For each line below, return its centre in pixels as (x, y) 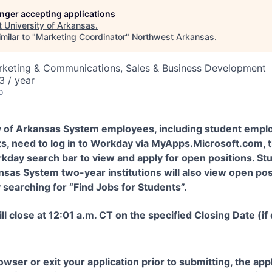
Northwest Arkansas (173, 37)
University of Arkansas (50, 25)
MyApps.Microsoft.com (207, 143)
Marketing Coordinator (81, 37)
